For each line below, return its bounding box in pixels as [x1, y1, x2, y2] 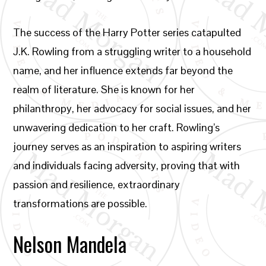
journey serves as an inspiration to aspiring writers [13, 140, 242, 153]
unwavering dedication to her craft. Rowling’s [13, 121, 220, 134]
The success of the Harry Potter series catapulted [13, 26, 242, 39]
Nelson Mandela [13, 229, 127, 259]
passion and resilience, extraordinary [13, 178, 180, 191]
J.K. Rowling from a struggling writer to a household [13, 45, 252, 58]
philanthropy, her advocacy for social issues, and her [13, 102, 252, 115]
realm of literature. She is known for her [13, 83, 195, 96]
